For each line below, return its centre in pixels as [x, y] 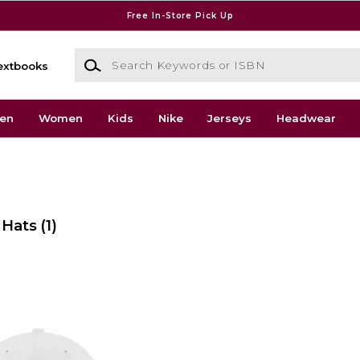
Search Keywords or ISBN [145, 56]
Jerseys [230, 119]
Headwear [307, 119]
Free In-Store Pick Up [180, 15]
